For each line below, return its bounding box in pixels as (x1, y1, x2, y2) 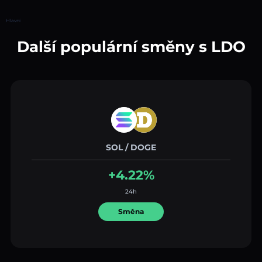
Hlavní (6, 17, 20, 23)
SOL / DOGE (106, 142, 156, 153)
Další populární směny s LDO (16, 37, 246, 56)
